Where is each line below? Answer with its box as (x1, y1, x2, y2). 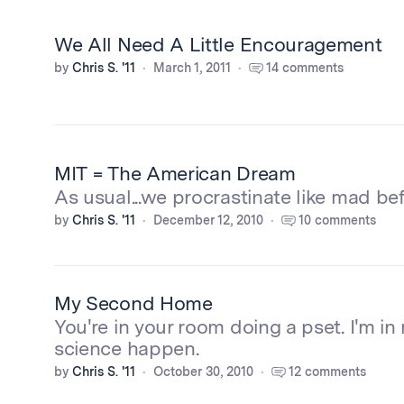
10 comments (298, 213, 376, 227)
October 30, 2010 (153, 364, 253, 379)
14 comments (266, 60, 344, 75)
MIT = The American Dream (54, 161, 296, 185)
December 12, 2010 (153, 213, 263, 227)
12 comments (289, 364, 366, 379)
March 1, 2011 (153, 60, 231, 75)
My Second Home (54, 291, 213, 315)
